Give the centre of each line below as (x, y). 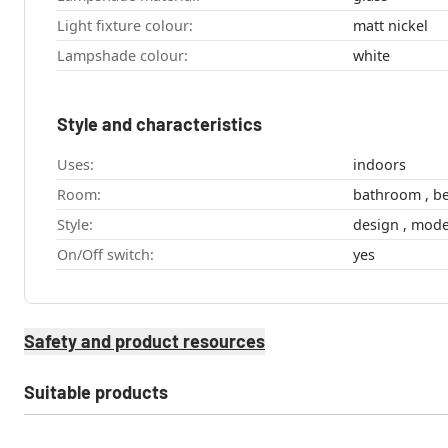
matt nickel (390, 26)
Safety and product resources (144, 340)
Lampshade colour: (122, 56)
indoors (379, 165)
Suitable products (96, 391)
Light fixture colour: (125, 26)
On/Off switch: (105, 255)
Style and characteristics (159, 124)
